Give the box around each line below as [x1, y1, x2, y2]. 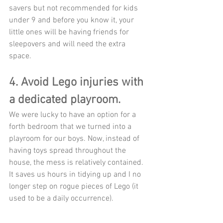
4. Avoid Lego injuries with [9, 76, 146, 90]
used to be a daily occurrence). [9, 194, 115, 204]
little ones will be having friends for [9, 27, 131, 38]
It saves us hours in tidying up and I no [9, 170, 143, 180]
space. [9, 51, 33, 62]
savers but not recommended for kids [9, 3, 140, 14]
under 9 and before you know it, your [9, 15, 136, 26]
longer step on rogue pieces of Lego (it [9, 182, 140, 192]
